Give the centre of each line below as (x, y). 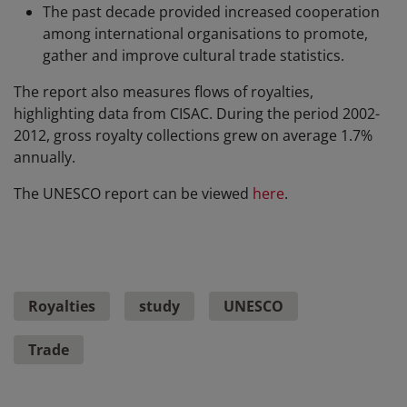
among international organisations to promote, (205, 34)
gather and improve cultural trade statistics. (194, 56)
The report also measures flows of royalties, (164, 92)
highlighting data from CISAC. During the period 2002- (197, 114)
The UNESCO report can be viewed (133, 194)
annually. (45, 158)
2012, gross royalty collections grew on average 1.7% (193, 136)
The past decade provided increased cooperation (211, 12)
